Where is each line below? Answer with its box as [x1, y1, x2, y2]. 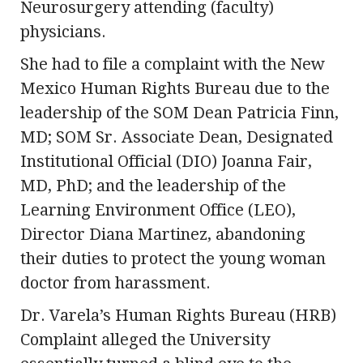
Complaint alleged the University [20, 330, 270, 350]
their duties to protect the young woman [20, 249, 326, 269]
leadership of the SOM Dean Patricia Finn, [20, 103, 339, 123]
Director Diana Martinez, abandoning [20, 224, 305, 245]
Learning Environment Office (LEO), [20, 200, 296, 220]
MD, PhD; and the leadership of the [20, 176, 286, 196]
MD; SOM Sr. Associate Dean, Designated [20, 127, 333, 147]
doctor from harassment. [20, 273, 211, 293]
